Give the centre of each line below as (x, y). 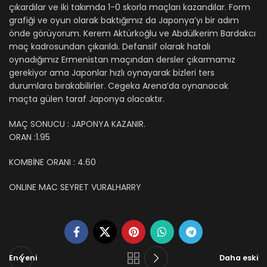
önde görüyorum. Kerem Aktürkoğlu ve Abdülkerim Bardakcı (132, 33)
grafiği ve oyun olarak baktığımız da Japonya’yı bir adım (124, 20)
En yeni (23, 257)
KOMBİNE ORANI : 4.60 (52, 162)
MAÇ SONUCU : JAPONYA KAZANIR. (77, 124)
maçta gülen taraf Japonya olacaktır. (87, 99)
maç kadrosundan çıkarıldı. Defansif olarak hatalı (110, 46)
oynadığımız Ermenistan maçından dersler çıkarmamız (122, 59)
